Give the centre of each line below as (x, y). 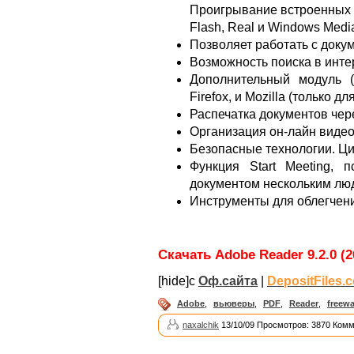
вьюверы (234, 303)
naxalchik (201, 324)
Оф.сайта (228, 281)
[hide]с (178, 281)
